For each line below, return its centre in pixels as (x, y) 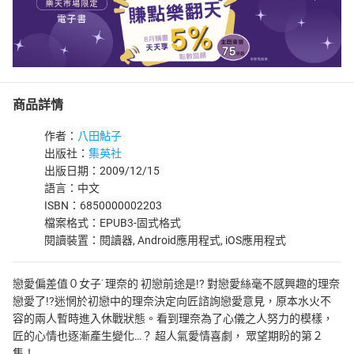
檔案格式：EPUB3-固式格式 (113, 223)
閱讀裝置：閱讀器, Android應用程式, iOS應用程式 (165, 240)
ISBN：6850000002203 (103, 205)
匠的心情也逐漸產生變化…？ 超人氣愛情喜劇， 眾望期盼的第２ (168, 336)
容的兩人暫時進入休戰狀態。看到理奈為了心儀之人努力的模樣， (173, 318)
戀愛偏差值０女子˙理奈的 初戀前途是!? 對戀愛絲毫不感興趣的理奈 (176, 284)
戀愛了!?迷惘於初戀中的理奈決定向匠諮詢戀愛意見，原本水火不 (172, 301)
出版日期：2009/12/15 (102, 171)
